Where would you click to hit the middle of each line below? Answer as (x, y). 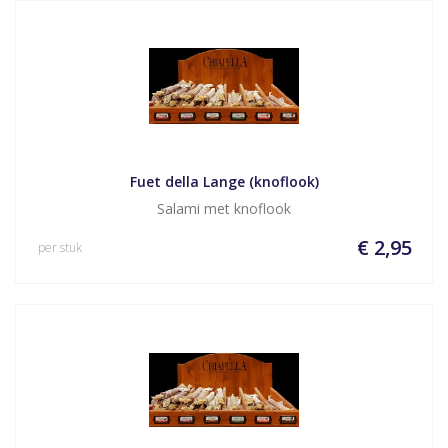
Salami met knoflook (224, 208)
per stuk (60, 247)
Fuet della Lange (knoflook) (224, 181)
